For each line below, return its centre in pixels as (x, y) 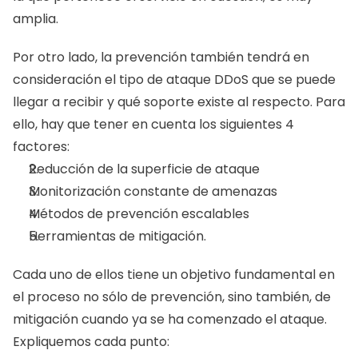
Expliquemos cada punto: (91, 342)
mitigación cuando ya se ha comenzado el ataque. (170, 320)
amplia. (37, 19)
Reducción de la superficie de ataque (146, 169)
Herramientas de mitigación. (117, 237)
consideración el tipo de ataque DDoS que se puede (174, 80)
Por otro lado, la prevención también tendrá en (161, 58)
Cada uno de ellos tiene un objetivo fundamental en (174, 275)
